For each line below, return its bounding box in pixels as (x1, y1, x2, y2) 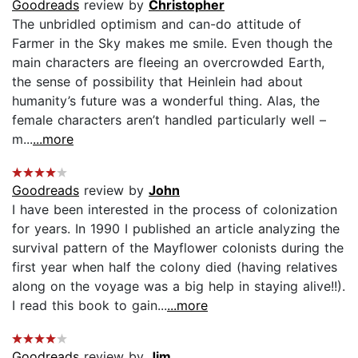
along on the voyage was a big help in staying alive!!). (12, 277, 345, 294)
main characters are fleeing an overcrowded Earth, (12, 54, 324, 70)
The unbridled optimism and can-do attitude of (12, 15, 301, 32)
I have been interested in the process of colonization (12, 201, 337, 217)
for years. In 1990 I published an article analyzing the (12, 220, 340, 237)
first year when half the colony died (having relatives (12, 258, 337, 275)
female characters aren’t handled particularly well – (12, 111, 326, 128)
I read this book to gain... (12, 296, 167, 313)
